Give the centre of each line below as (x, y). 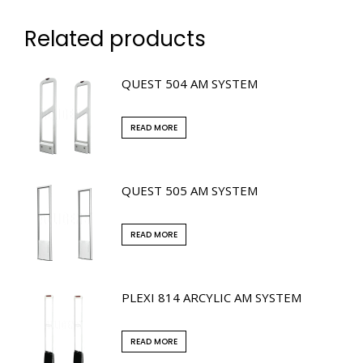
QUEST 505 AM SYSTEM (190, 190)
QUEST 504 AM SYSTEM (190, 83)
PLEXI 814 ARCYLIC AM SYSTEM (211, 297)
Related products (115, 38)
